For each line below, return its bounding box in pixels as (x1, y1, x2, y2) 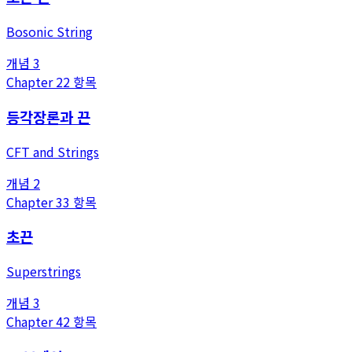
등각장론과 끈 (6, 105, 90, 127)
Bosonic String (6, 22, 93, 42)
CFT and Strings (6, 141, 99, 161)
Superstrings (6, 262, 81, 281)
